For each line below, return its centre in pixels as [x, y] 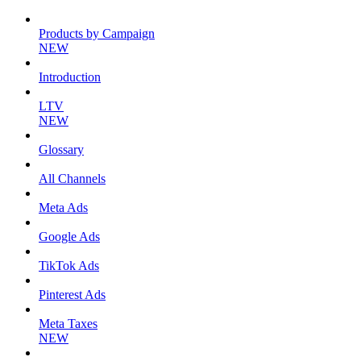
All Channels [72, 179]
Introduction [70, 77]
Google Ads [69, 237]
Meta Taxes [68, 324]
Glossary [61, 150]
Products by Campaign [97, 34]
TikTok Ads [69, 266]
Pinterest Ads [72, 295]
